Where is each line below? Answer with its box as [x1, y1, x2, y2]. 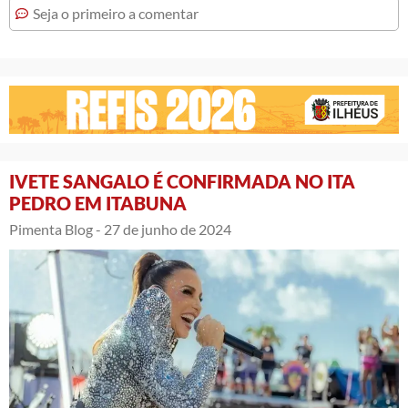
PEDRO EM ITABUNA [9, 192, 187, 215]
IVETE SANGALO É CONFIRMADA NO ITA [9, 170, 355, 193]
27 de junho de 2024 [104, 220, 231, 239]
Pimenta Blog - [9, 220, 101, 239]
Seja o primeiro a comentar [33, 5, 199, 23]
